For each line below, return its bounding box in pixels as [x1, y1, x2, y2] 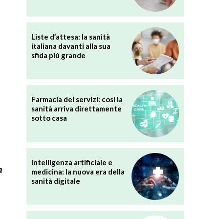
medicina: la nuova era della [31, 167, 125, 176]
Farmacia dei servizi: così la [31, 95, 123, 104]
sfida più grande [31, 50, 86, 60]
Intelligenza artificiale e [31, 157, 113, 167]
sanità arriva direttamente [31, 104, 122, 113]
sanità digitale [31, 176, 81, 185]
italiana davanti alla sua [31, 41, 111, 50]
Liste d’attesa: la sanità [31, 32, 110, 41]
